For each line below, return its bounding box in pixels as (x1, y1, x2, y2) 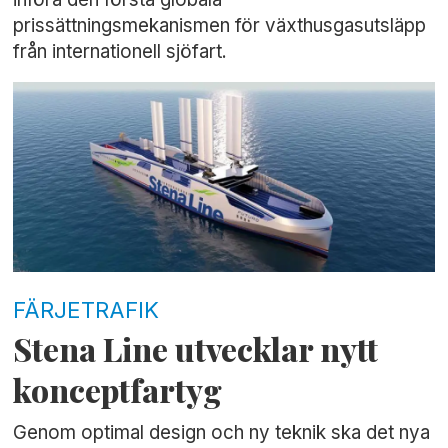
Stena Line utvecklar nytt (13, 328, 379, 371)
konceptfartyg (13, 369, 223, 412)
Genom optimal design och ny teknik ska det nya (13, 421, 431, 445)
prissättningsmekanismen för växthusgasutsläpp (13, 13, 427, 37)
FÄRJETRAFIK (13, 296, 160, 323)
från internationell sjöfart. (13, 39, 228, 63)
